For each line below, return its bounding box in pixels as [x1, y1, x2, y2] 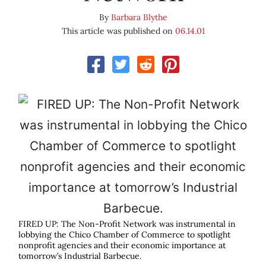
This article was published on [61, 26, 175, 37]
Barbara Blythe [110, 12, 167, 23]
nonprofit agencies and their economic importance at [18, 240, 226, 251]
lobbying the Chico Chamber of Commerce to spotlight [18, 229, 230, 240]
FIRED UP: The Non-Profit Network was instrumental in [18, 218, 236, 230]
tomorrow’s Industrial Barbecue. [18, 251, 141, 262]
